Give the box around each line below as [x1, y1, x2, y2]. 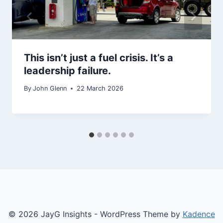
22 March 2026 [77, 85, 124, 93]
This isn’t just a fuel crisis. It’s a [24, 52, 173, 64]
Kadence [182, 209, 215, 220]
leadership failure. [24, 65, 111, 77]
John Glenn [33, 85, 67, 93]
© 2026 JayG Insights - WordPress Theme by [8, 209, 183, 220]
